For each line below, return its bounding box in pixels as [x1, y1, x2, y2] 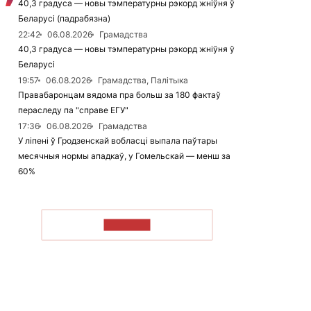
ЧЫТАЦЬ [103, 219, 151, 230]
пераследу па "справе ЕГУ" [18, 105, 128, 115]
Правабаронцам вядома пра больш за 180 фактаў [18, 90, 221, 100]
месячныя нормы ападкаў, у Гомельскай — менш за [18, 151, 230, 161]
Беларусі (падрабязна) [18, 13, 110, 24]
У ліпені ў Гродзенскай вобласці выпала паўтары [18, 135, 217, 146]
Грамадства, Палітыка [98, 75, 188, 85]
